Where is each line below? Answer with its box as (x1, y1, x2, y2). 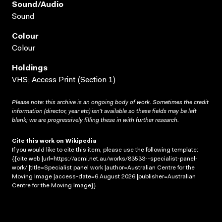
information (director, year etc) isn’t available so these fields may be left (12, 108, 196, 114)
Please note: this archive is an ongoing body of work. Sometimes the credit (12, 99, 209, 106)
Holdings (12, 64, 48, 72)
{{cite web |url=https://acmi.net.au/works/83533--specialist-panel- (12, 156, 198, 162)
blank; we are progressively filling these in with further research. (12, 117, 179, 123)
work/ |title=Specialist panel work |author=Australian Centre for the (12, 165, 195, 171)
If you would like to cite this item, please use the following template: (12, 147, 198, 153)
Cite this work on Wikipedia (12, 138, 97, 144)
